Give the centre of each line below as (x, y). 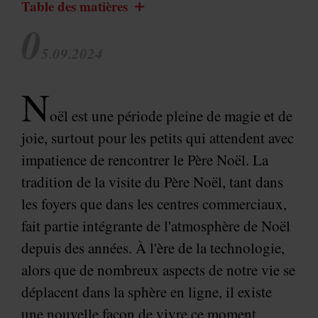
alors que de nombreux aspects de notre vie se (158, 270)
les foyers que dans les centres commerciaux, (154, 204)
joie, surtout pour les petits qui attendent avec (158, 138)
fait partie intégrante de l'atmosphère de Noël (156, 226)
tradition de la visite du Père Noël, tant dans (152, 182)
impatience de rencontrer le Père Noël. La (145, 160)
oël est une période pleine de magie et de (171, 116)
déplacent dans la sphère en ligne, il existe (147, 292)
